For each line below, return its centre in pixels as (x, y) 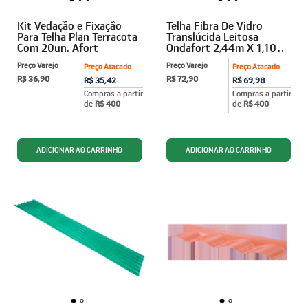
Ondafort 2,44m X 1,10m (225, 48)
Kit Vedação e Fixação (69, 26)
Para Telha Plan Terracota (77, 37)
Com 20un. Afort (58, 48)
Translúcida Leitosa (212, 37)
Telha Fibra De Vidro (214, 26)
